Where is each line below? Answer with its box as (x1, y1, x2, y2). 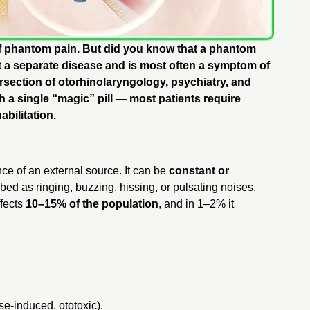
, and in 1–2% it (158, 197, 234, 210)
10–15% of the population (25, 197, 158, 210)
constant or (168, 164, 229, 176)
